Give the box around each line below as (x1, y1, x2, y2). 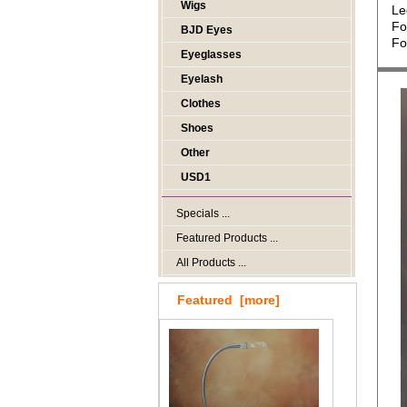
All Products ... (176, 256, 246, 269)
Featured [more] (177, 293, 280, 307)
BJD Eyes (181, 24, 233, 36)
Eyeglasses (181, 48, 242, 61)
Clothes (181, 97, 221, 110)
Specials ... (176, 207, 230, 220)
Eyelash (181, 73, 223, 85)
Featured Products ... (176, 232, 278, 244)
